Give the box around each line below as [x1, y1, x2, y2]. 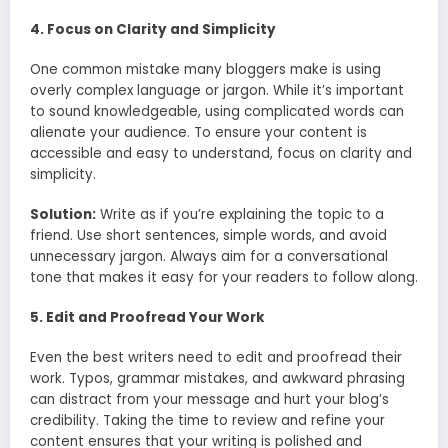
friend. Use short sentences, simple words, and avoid [30, 226, 387, 246]
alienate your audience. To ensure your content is [30, 122, 367, 142]
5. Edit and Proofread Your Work [30, 308, 265, 328]
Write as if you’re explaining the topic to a [96, 205, 384, 225]
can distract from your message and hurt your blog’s [30, 390, 389, 410]
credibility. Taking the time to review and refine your [30, 411, 385, 431]
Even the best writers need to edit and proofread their [30, 348, 402, 368]
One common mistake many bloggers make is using [30, 59, 381, 79]
